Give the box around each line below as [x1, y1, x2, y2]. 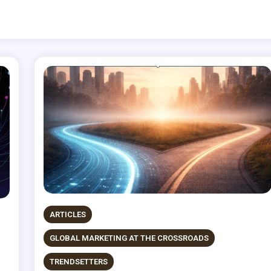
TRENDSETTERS [50, 256, 108, 266]
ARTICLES [50, 209, 87, 219]
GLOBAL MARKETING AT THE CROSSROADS [50, 233, 209, 243]
